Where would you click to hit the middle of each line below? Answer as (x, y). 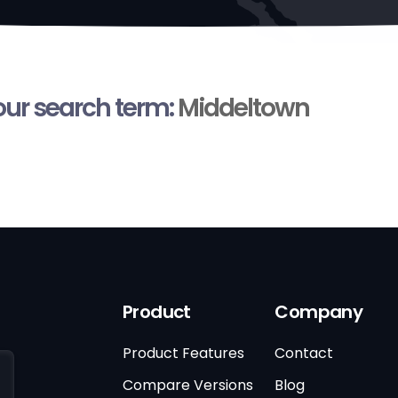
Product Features (183, 354)
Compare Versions (187, 386)
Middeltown (243, 108)
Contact (304, 354)
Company (319, 312)
